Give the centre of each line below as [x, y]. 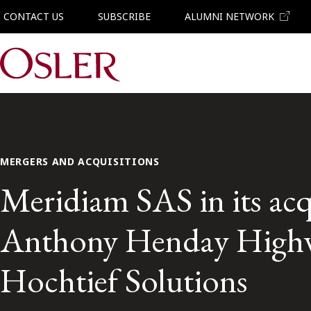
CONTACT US [34, 16]
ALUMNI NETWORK [229, 16]
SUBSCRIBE [124, 16]
